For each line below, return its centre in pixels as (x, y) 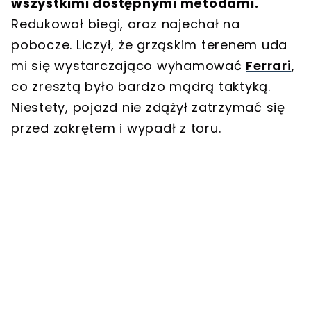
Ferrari (269, 66)
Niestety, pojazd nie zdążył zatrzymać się (148, 108)
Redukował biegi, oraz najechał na (126, 24)
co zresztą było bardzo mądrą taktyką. (141, 87)
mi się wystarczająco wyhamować (129, 66)
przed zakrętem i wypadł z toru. (116, 128)
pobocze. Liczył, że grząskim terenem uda (149, 45)
